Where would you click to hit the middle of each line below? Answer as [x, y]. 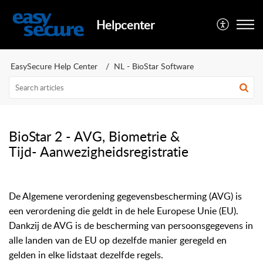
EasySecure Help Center [54, 66]
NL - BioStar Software [154, 66]
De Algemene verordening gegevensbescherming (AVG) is [125, 196]
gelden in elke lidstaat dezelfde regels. [86, 255]
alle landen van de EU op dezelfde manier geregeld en [118, 240]
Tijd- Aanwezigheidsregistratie [99, 151]
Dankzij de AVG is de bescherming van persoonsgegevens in [131, 225]
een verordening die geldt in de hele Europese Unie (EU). [124, 211]
